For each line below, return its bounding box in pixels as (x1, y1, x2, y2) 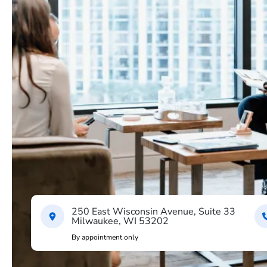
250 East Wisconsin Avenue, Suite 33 (72, 205, 235, 218)
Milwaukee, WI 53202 (72, 215, 169, 228)
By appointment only (72, 232, 138, 242)
